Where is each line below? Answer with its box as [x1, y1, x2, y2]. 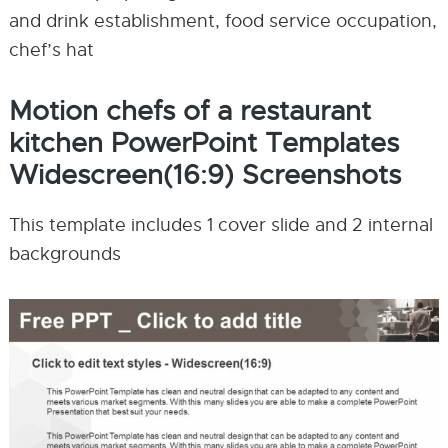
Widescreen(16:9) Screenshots [8, 158, 401, 192]
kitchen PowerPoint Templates [8, 126, 399, 160]
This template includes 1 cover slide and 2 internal [8, 214, 433, 236]
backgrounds [8, 243, 121, 265]
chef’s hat [8, 39, 94, 61]
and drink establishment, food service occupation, [8, 10, 437, 32]
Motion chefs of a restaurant [8, 94, 371, 128]
